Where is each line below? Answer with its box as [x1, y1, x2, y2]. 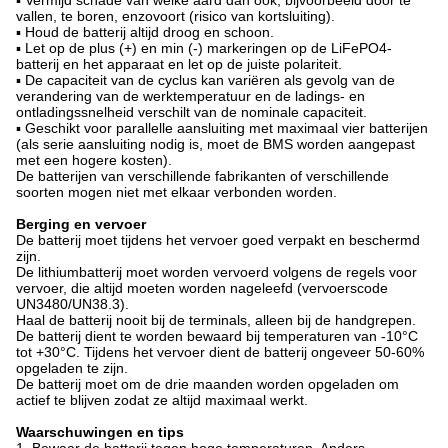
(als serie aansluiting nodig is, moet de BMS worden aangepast [16, 135, 415, 152]
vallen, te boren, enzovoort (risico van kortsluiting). [16, 7, 335, 24]
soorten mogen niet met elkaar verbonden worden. [16, 183, 337, 200]
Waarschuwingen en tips [16, 423, 184, 440]
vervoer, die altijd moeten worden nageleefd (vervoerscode [16, 279, 388, 296]
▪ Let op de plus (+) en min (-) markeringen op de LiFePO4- [16, 39, 392, 56]
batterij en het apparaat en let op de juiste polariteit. [16, 55, 342, 72]
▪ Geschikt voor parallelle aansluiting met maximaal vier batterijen [16, 119, 428, 136]
